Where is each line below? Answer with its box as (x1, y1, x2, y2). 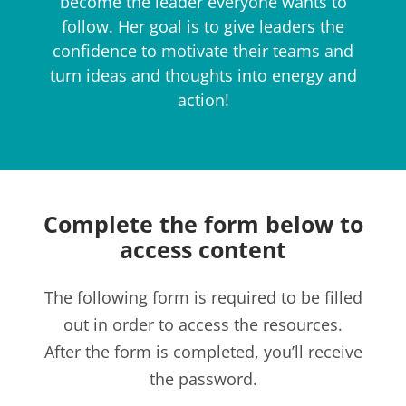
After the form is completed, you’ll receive (43, 340, 362, 362)
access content (120, 234, 286, 266)
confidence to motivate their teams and (53, 39, 353, 62)
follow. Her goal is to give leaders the (62, 14, 344, 37)
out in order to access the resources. (63, 313, 343, 335)
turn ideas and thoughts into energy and (49, 63, 357, 86)
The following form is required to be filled (43, 285, 362, 308)
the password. (149, 367, 257, 390)
